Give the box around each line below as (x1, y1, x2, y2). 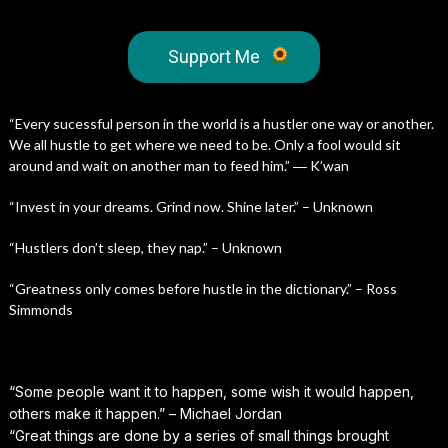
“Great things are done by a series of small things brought (8, 427, 389, 444)
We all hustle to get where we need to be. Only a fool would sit (8, 136, 401, 153)
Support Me (167, 46, 260, 67)
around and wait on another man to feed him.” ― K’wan (8, 157, 349, 174)
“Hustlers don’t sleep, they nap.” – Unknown (8, 239, 282, 256)
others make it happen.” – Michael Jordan (8, 405, 282, 422)
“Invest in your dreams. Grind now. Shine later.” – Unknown (8, 198, 373, 215)
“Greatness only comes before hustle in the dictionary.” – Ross (8, 280, 397, 297)
